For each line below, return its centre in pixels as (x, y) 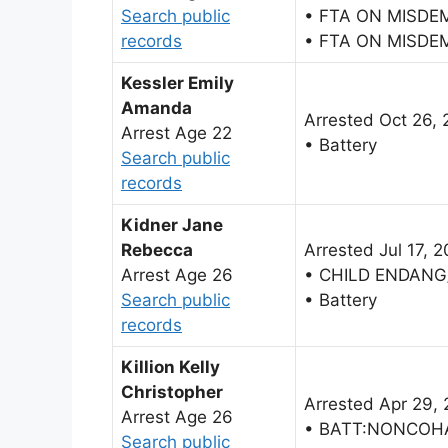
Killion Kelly (170, 367)
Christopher (172, 392)
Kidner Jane (172, 225)
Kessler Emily (177, 83)
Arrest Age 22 (176, 133)
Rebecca (157, 250)
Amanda (156, 108)
